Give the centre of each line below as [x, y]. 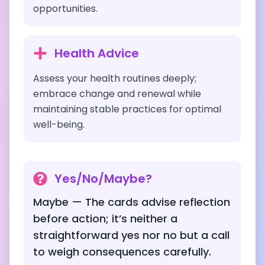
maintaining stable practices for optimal [127, 109]
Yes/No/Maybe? [103, 179]
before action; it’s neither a [105, 219]
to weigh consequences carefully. [122, 252]
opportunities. [65, 9]
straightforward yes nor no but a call [131, 235]
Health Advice [97, 53]
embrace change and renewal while [117, 94]
